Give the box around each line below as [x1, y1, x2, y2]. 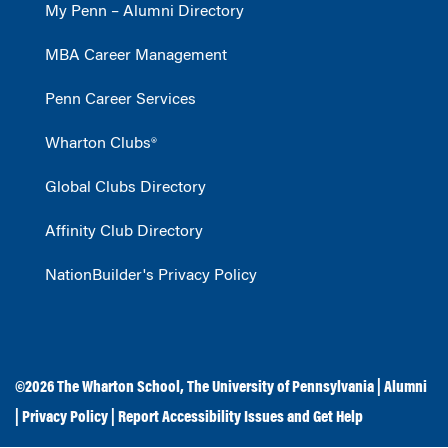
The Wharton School [57, 380, 180, 397]
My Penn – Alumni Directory [45, 4, 244, 21]
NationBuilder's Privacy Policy [45, 268, 257, 285]
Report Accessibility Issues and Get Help [118, 410, 363, 427]
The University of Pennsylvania [187, 380, 374, 397]
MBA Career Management [45, 48, 227, 65]
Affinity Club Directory [45, 224, 203, 241]
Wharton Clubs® [45, 136, 157, 153]
